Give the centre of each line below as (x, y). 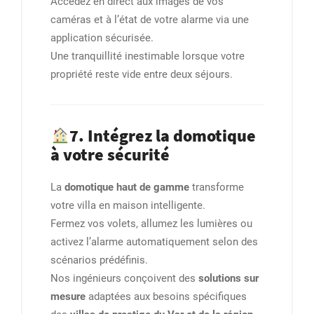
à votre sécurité (110, 155)
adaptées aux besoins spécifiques (166, 297)
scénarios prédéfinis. (99, 260)
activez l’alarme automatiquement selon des (154, 242)
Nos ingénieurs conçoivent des (124, 279)
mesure (68, 297)
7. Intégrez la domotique (163, 136)
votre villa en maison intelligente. (128, 206)
